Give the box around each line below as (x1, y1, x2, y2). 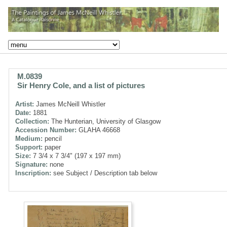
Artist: (15, 100, 34, 108)
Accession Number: (15, 126, 77, 134)
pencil (43, 134, 62, 142)
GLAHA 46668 (77, 126, 120, 134)
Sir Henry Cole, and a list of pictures (17, 81, 145, 90)
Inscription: (15, 169, 51, 177)
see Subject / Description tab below (51, 169, 157, 177)
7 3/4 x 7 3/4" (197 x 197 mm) (31, 152, 121, 160)
